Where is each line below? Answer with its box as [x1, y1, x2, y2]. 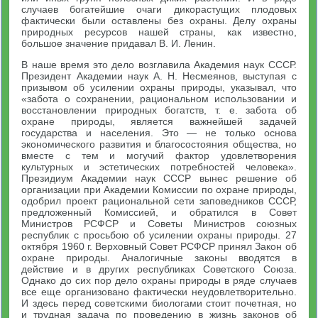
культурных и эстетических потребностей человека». [21, 161, 297, 172]
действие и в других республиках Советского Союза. [21, 263, 297, 275]
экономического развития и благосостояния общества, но [21, 138, 297, 150]
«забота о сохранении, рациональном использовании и [21, 93, 297, 104]
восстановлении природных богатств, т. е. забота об [21, 104, 297, 116]
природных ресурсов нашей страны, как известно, [21, 26, 297, 38]
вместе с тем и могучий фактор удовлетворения [21, 150, 297, 161]
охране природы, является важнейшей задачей [21, 116, 297, 127]
